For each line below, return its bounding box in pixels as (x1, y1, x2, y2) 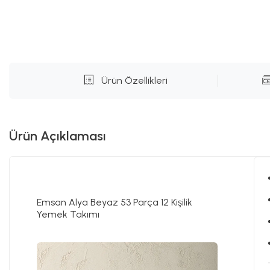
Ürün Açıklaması (9, 128, 106, 145)
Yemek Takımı (37, 209, 99, 221)
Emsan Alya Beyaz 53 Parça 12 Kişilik (37, 196, 192, 209)
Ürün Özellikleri (101, 75, 168, 87)
